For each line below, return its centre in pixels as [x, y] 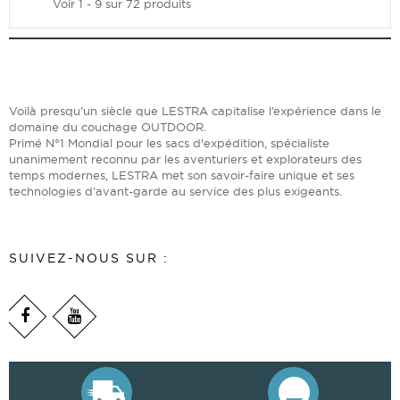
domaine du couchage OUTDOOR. [108, 126]
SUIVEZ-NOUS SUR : [89, 258]
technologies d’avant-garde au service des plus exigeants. [175, 191]
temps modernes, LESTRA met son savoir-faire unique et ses [182, 175]
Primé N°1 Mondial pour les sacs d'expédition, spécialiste [169, 142]
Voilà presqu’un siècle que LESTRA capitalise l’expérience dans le [195, 110]
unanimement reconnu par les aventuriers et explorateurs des [185, 158]
